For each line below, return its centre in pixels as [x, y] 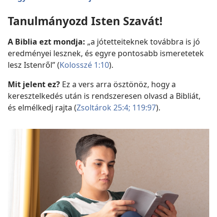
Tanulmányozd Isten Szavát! [85, 21]
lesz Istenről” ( [34, 65]
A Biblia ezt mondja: [46, 42]
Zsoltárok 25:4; [103, 108]
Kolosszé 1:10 [84, 65]
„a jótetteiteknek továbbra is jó [143, 42]
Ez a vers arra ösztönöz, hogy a [118, 85]
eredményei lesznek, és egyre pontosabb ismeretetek [106, 54]
